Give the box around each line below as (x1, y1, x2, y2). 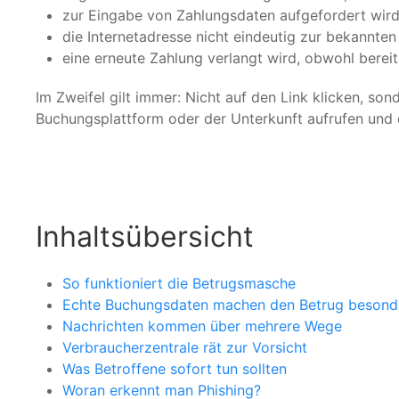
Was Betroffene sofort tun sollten (62, 359, 287, 378)
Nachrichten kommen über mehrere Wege (62, 316, 342, 335)
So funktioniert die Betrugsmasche (62, 273, 296, 292)
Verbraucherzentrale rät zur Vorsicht (62, 338, 307, 356)
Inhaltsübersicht (36, 218, 254, 254)
